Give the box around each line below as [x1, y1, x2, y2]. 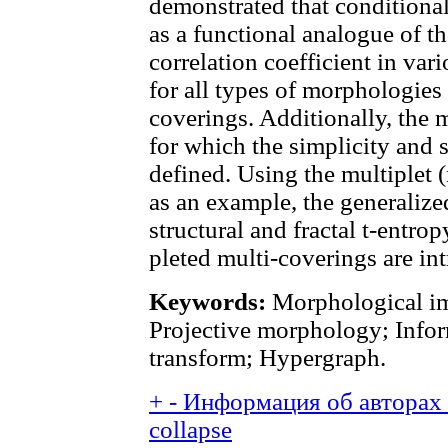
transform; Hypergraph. [149, 344, 386, 371]
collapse [149, 416, 232, 443]
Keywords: [149, 288, 266, 315]
